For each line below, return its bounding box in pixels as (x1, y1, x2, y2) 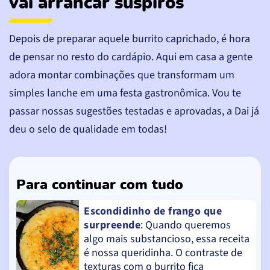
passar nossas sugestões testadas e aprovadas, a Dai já (9, 103, 259, 119)
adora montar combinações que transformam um (9, 67, 234, 83)
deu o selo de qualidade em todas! (9, 121, 167, 137)
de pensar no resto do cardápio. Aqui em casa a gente (9, 49, 253, 64)
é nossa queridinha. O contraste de (84, 245, 242, 260)
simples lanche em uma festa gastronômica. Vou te (9, 85, 241, 101)
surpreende (84, 217, 140, 233)
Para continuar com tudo (16, 177, 183, 192)
